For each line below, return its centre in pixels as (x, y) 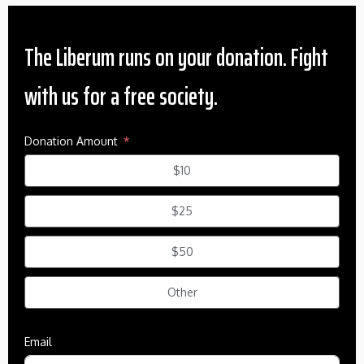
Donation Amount (71, 141)
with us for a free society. (121, 96)
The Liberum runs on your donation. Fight (176, 57)
